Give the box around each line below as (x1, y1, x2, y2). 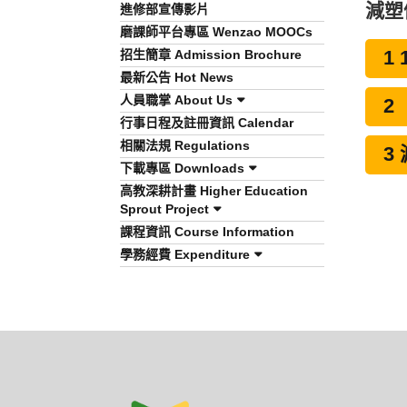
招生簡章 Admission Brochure (120, 47, 302, 62)
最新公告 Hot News (120, 70, 233, 84)
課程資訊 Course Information (120, 224, 294, 239)
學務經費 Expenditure (120, 247, 250, 262)
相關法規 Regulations (120, 138, 250, 153)
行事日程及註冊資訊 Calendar (120, 115, 293, 130)
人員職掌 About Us (120, 93, 233, 107)
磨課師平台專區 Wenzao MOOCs (120, 25, 313, 39)
